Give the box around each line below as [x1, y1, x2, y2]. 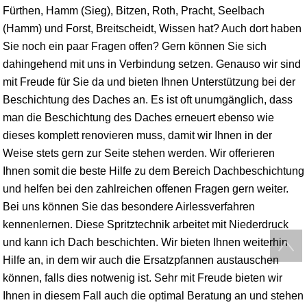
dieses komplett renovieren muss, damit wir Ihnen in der [3, 129, 272, 141]
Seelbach [218, 4, 265, 16]
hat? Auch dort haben [195, 22, 302, 34]
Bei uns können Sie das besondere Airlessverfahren [3, 200, 255, 212]
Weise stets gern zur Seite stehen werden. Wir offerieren [3, 147, 275, 159]
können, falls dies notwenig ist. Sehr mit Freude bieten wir [3, 271, 282, 284]
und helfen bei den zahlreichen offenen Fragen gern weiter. [3, 182, 288, 195]
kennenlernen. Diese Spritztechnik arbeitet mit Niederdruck [3, 218, 288, 230]
